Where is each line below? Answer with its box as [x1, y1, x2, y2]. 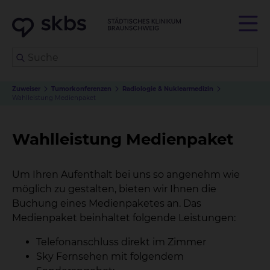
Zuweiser [12, 85, 40, 93]
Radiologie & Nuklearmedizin [122, 85, 213, 93]
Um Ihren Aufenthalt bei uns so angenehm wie [12, 169, 240, 180]
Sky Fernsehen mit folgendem [36, 251, 184, 262]
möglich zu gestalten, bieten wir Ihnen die [12, 183, 216, 195]
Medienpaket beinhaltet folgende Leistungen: [12, 212, 236, 224]
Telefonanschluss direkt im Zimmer [36, 236, 206, 248]
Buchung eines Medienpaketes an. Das [12, 198, 201, 209]
